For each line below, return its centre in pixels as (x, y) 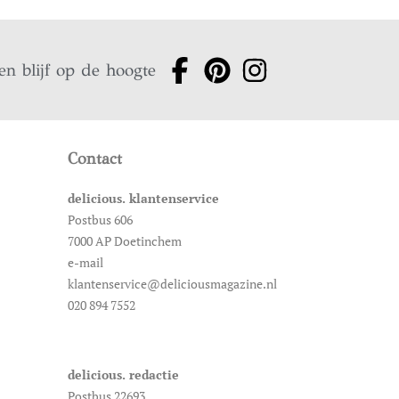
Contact (95, 159)
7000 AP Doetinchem (125, 241)
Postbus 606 (100, 220)
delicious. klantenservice (143, 199)
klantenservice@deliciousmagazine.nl (172, 284)
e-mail (85, 263)
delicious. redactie (123, 375)
